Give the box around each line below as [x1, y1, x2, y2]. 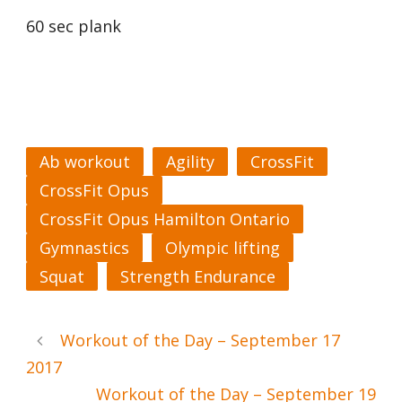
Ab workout [39, 151, 130, 172]
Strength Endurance [120, 266, 275, 287]
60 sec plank [26, 15, 121, 37]
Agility [166, 151, 214, 172]
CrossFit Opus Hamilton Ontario [39, 208, 290, 230]
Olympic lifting [165, 237, 280, 258]
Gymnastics [39, 237, 129, 258]
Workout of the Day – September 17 [60, 329, 340, 351]
